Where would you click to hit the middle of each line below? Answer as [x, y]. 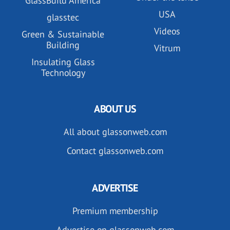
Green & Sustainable [63, 34]
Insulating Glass [63, 62]
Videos [167, 31]
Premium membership [115, 210]
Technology [63, 72]
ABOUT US [115, 109]
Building [63, 45]
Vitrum [167, 48]
